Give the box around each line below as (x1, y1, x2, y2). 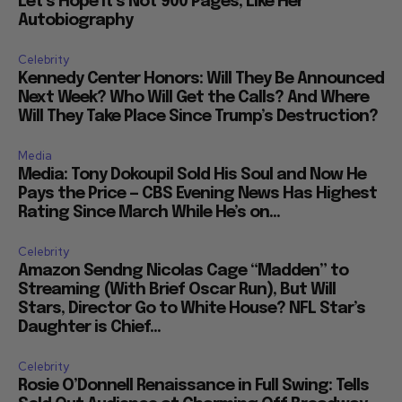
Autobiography (18, 12, 133, 29)
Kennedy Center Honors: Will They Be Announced (18, 70, 384, 87)
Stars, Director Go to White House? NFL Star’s (18, 300, 365, 317)
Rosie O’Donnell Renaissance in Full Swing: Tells (18, 377, 369, 394)
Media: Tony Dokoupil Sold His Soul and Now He (18, 166, 366, 183)
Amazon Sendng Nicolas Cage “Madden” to (18, 262, 348, 279)
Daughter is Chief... (18, 319, 161, 336)
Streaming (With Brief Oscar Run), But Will (18, 281, 336, 298)
